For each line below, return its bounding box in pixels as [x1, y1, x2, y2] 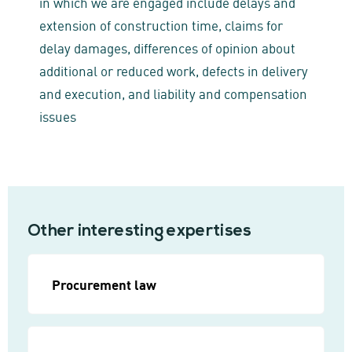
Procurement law [52, 274, 156, 293]
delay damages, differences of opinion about [39, 38, 295, 57]
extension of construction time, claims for [39, 15, 283, 34]
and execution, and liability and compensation [39, 83, 307, 102]
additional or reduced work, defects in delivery [39, 60, 308, 79]
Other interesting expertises [27, 223, 252, 240]
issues [39, 106, 76, 125]
